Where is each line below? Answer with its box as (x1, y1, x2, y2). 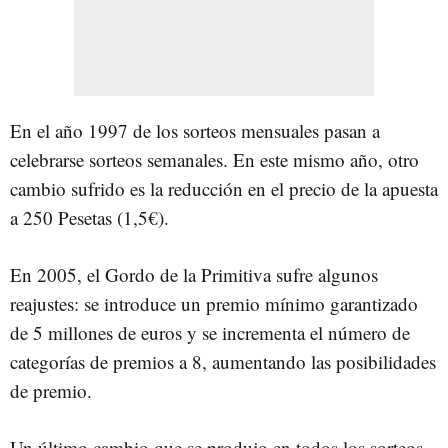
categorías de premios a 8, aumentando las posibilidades (10, 349, 436, 374)
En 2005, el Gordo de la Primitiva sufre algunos (10, 262, 378, 287)
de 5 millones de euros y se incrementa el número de (10, 320, 410, 345)
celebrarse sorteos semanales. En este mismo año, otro (10, 147, 419, 172)
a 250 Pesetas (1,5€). (10, 205, 169, 230)
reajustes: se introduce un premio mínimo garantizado (10, 291, 418, 316)
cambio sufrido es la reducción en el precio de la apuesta (10, 176, 438, 201)
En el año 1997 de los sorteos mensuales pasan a (10, 118, 380, 143)
